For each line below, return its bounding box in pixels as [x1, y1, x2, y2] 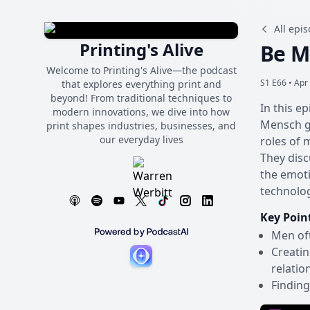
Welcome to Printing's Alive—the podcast [46, 64, 237, 77]
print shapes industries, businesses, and [46, 119, 236, 132]
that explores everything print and [61, 77, 221, 91]
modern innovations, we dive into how [53, 105, 230, 118]
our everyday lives [99, 133, 183, 146]
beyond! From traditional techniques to [51, 91, 232, 104]
